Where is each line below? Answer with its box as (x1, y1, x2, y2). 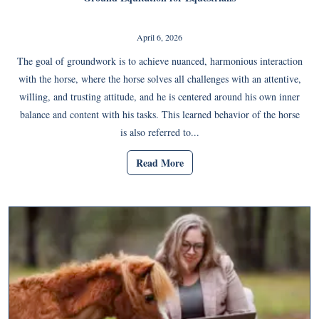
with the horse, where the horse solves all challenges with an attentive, (18, 72, 301, 86)
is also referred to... (120, 125, 199, 140)
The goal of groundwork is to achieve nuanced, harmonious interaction (16, 54, 303, 68)
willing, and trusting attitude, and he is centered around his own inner (19, 90, 300, 104)
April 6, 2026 (137, 31, 182, 43)
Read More (135, 155, 184, 170)
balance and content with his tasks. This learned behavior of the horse (19, 108, 300, 122)
